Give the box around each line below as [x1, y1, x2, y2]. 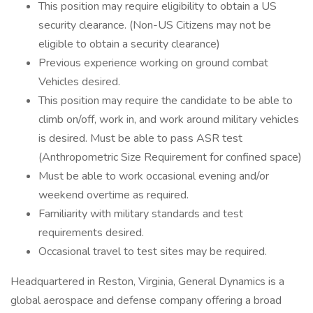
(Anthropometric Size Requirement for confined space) [38, 150, 302, 165]
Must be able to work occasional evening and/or [38, 168, 269, 184]
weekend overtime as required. [38, 187, 189, 203]
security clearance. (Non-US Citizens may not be [38, 17, 271, 33]
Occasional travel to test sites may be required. [38, 244, 267, 259]
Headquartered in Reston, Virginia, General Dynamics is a [10, 274, 284, 289]
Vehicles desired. [38, 74, 120, 89]
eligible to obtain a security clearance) [38, 36, 220, 52]
